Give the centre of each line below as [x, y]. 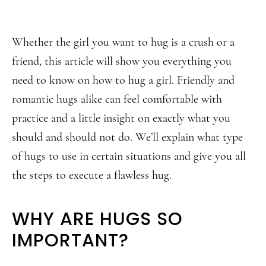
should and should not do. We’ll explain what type [127, 137]
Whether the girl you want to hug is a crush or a [123, 42]
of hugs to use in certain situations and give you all [129, 156]
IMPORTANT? [70, 240]
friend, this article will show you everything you [122, 61]
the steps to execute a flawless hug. [92, 175]
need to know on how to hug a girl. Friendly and [123, 80]
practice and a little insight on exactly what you [121, 118]
